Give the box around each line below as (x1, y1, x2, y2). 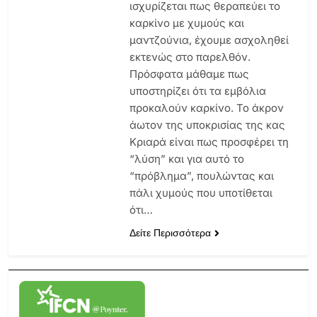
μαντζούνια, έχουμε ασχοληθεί (129, 33, 289, 47)
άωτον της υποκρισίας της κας (129, 117, 285, 132)
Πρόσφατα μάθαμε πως (129, 67, 249, 81)
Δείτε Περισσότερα (129, 225, 211, 240)
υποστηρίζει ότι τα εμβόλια (129, 83, 266, 98)
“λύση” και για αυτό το (129, 151, 244, 166)
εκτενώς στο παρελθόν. (129, 50, 250, 64)
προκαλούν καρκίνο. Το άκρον (129, 100, 284, 115)
